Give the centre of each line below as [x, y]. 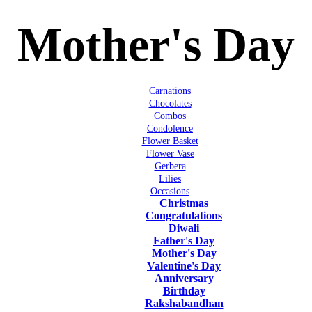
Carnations [170, 91]
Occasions [170, 191]
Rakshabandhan [184, 303]
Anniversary [184, 278]
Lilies [170, 178]
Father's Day [184, 240]
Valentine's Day [184, 265]
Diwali [184, 228]
